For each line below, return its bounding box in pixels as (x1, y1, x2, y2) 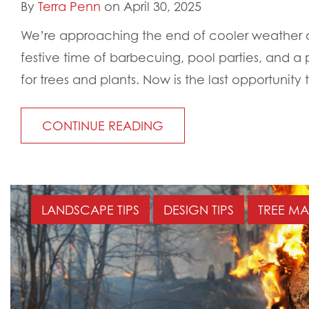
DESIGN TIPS (163, 202, 234, 218)
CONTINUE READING (42, 118, 163, 134)
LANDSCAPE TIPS (41, 202, 139, 218)
